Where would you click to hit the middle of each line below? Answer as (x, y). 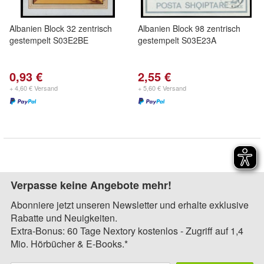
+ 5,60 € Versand (162, 88)
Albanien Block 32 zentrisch (61, 28)
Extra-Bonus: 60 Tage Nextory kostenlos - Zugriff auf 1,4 (127, 231)
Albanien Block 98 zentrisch (189, 28)
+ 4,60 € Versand (34, 88)
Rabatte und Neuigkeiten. (64, 218)
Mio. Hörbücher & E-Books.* (69, 244)
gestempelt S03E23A (177, 40)
